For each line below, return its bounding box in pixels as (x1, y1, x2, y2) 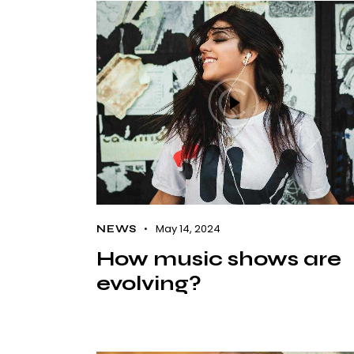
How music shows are (96, 247, 341, 272)
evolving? (96, 271, 201, 296)
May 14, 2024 (155, 221, 220, 237)
